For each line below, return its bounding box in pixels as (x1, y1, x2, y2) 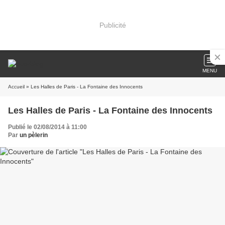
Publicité (99, 21, 126, 29)
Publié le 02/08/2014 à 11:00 (8, 124, 87, 131)
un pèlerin (20, 132, 48, 139)
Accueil (8, 84, 25, 89)
